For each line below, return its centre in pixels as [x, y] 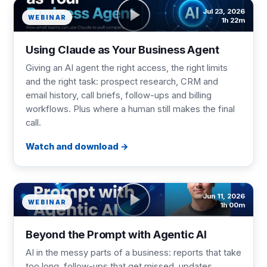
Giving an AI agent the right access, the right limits [127, 68]
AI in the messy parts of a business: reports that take [133, 253]
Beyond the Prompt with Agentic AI [116, 234]
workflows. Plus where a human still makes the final [130, 109]
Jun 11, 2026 [224, 196]
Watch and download [72, 146]
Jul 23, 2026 [224, 11]
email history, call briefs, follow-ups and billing [119, 95]
